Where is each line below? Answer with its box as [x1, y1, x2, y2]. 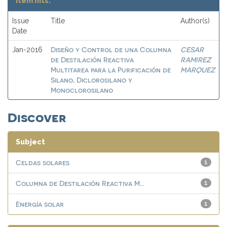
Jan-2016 [12, 46, 43, 54]
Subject [16, 138, 45, 146]
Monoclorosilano [51, 86, 113, 94]
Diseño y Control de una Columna [51, 45, 171, 54]
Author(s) [180, 17, 210, 25]
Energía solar [16, 200, 64, 208]
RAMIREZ [180, 55, 211, 64]
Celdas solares [16, 158, 69, 167]
